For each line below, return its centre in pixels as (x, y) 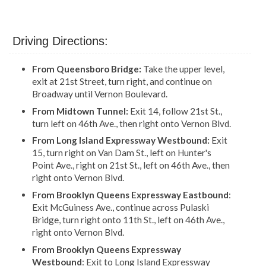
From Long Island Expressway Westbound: (121, 140)
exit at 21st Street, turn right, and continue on (122, 82)
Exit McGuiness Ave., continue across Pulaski (120, 208)
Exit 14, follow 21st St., (175, 111)
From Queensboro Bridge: (87, 69)
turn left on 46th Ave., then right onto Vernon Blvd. (131, 123)
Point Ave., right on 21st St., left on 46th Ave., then (131, 165)
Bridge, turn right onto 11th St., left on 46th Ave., (128, 220)
